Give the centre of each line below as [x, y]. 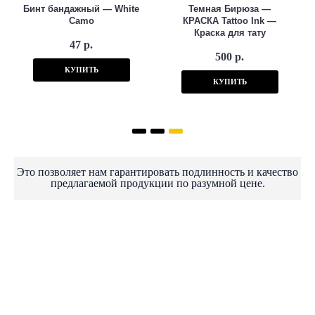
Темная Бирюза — [230, 9]
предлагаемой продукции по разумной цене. [157, 184]
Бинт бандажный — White [81, 9]
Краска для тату [230, 33]
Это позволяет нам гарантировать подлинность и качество [157, 172]
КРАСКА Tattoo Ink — [230, 21]
